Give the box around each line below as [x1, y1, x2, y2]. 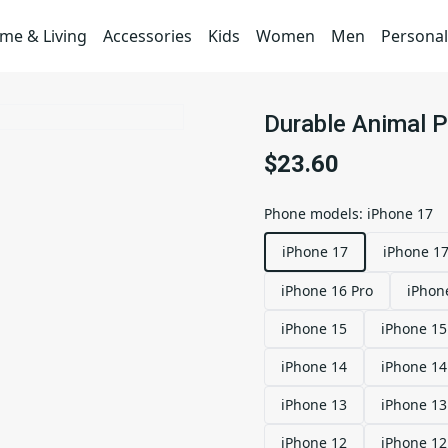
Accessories [103, 25, 192, 47]
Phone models [264, 204, 359, 223]
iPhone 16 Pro [281, 281, 373, 300]
